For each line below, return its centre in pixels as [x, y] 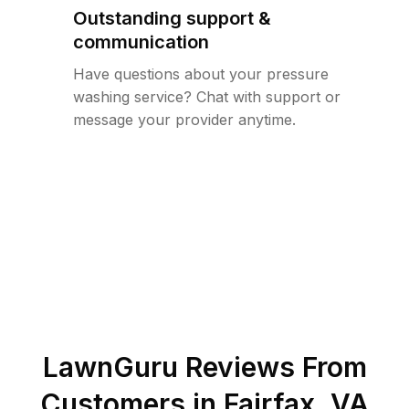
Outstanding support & [172, 18]
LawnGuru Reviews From [204, 367]
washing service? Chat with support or [207, 97]
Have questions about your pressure [201, 74]
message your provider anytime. [184, 120]
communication [141, 42]
